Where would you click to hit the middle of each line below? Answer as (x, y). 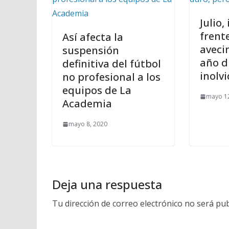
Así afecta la (93, 37)
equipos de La (97, 90)
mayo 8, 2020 (88, 124)
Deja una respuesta (107, 185)
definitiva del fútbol (112, 64)
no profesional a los (111, 77)
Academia (87, 104)
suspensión (91, 51)
